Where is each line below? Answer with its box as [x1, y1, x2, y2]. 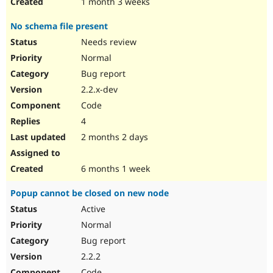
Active [79, 203, 105, 215]
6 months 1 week [79, 163, 150, 175]
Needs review [79, 36, 136, 48]
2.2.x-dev [79, 83, 118, 96]
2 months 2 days [79, 131, 148, 143]
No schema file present [10, 20, 108, 32]
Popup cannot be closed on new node [10, 187, 169, 199]
